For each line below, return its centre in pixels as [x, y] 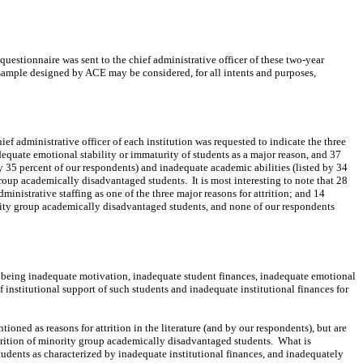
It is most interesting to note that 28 [270, 181]
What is [295, 340]
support [80, 288]
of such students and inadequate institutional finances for [223, 288]
